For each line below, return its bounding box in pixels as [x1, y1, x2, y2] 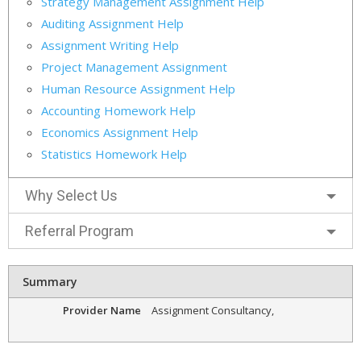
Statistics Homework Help [41, 145, 187, 162]
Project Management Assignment [41, 58, 227, 75]
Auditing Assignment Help [41, 15, 184, 31]
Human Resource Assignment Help [41, 80, 235, 97]
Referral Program [25, 222, 134, 239]
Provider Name [62, 302, 141, 317]
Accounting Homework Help [41, 102, 196, 118]
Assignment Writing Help [41, 36, 179, 53]
